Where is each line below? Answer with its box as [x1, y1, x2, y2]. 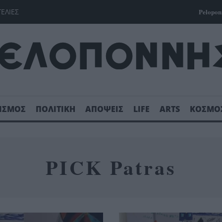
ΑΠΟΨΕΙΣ [85, 103, 123, 114]
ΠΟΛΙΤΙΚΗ [36, 103, 75, 114]
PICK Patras [46, 152, 176, 182]
